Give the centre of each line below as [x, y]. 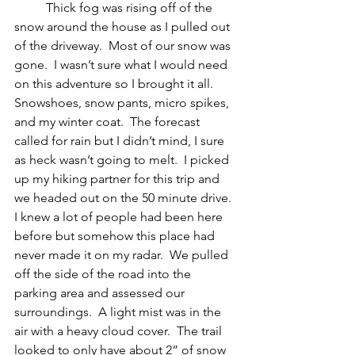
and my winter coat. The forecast [109, 122]
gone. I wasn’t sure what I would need [122, 65]
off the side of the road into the [104, 274]
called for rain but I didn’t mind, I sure [121, 141]
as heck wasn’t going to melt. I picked [123, 160]
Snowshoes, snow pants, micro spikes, [123, 103]
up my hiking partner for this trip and [118, 179]
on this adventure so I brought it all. [117, 84]
